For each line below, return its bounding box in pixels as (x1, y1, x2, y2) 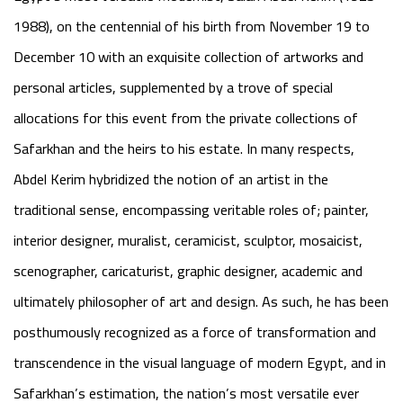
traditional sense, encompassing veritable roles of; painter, (13, 196, 369, 223)
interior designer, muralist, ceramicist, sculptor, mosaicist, (13, 227, 363, 254)
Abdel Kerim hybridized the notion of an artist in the (13, 166, 328, 193)
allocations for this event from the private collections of (13, 104, 358, 131)
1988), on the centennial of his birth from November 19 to (13, 13, 370, 40)
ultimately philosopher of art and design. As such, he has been (13, 288, 389, 315)
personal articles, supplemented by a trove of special (13, 74, 333, 101)
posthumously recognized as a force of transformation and (13, 318, 376, 345)
